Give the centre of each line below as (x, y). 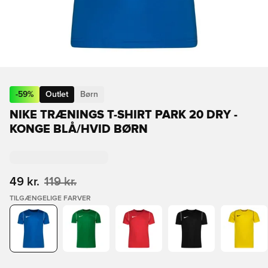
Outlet (57, 95)
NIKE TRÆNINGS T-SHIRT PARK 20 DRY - (124, 115)
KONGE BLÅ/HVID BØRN (79, 129)
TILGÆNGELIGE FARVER (50, 199)
